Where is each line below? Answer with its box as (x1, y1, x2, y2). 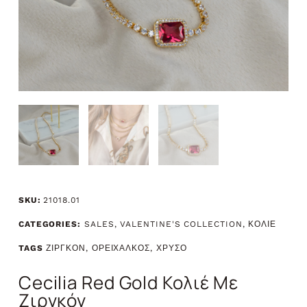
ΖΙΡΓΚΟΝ (46, 243, 86, 254)
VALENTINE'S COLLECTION (120, 219, 243, 230)
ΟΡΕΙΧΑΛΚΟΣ (91, 243, 150, 254)
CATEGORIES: (18, 219, 81, 230)
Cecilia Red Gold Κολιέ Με (18, 269, 239, 295)
